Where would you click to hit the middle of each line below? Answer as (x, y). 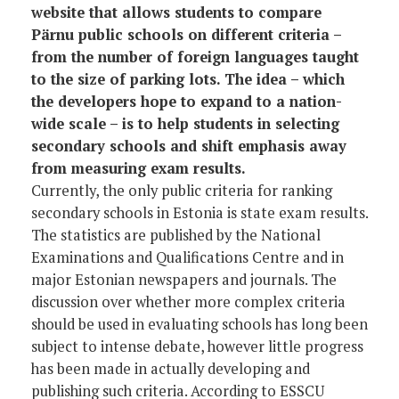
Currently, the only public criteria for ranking (182, 190)
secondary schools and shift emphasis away (189, 146)
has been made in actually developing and (171, 368)
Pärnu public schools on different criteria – (186, 34)
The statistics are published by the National (176, 235)
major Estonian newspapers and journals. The (184, 279)
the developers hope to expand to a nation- (187, 101)
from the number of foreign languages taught (195, 57)
